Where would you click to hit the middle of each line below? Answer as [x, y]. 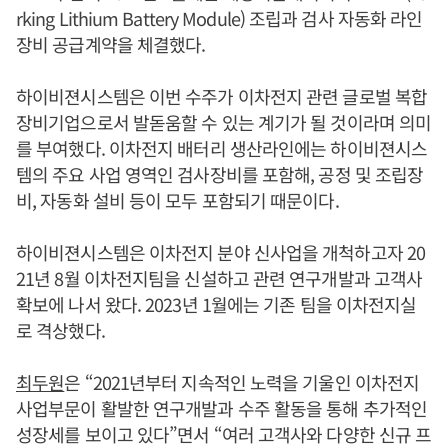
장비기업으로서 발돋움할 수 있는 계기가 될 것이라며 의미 [224, 122]
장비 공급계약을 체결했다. [111, 44]
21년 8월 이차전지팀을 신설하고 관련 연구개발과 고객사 [219, 278]
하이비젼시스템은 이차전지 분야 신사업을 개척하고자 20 [221, 252]
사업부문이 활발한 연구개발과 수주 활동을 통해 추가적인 [222, 408]
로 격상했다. [60, 330]
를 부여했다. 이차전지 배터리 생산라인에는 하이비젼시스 [222, 148]
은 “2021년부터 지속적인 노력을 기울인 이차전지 [242, 382]
